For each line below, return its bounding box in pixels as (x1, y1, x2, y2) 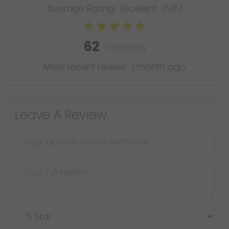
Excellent (120, 3, 159, 15)
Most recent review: (43, 61, 132, 73)
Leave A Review (15, 106, 107, 124)
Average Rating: (47, 3, 118, 15)
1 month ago (132, 61, 186, 73)
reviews (105, 39, 146, 55)
